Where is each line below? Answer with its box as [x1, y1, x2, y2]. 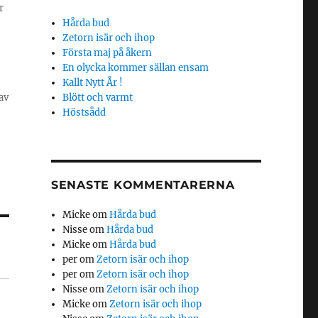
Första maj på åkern [62, 47, 153, 60]
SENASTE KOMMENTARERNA [50, 178, 235, 192]
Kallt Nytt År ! [62, 77, 124, 89]
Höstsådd [62, 106, 106, 119]
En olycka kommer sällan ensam [62, 62, 209, 75]
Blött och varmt [62, 92, 133, 104]
